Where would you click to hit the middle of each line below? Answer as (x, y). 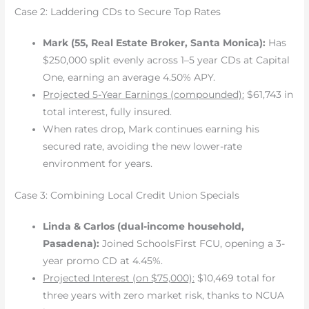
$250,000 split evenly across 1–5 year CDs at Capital (167, 60)
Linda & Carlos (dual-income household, (144, 226)
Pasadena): (71, 243)
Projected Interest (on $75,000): (119, 278)
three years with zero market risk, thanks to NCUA (164, 295)
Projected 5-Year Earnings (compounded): (144, 95)
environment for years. (98, 164)
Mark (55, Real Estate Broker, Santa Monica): (154, 43)
